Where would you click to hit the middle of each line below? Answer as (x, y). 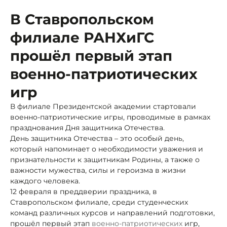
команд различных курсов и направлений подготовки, (112, 213)
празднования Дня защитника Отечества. (87, 127)
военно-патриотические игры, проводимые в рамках (110, 117)
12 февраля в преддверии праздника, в (84, 191)
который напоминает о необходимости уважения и (107, 149)
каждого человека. (45, 181)
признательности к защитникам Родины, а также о (105, 159)
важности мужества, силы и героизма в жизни (98, 170)
